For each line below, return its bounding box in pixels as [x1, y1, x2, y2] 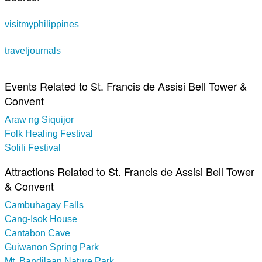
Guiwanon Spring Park [5, 242, 99, 252]
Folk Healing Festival [5, 128, 93, 139]
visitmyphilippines [5, 19, 79, 29]
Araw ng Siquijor [5, 114, 74, 125]
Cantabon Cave [5, 227, 70, 238]
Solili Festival [5, 142, 61, 153]
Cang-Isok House [5, 213, 77, 224]
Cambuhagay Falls [5, 199, 84, 210]
